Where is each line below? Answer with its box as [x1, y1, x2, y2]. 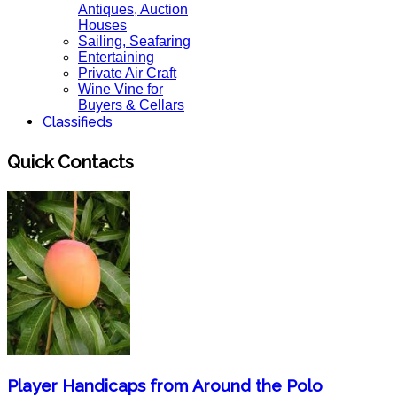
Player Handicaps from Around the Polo [7, 375, 323, 395]
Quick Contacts [7, 151, 134, 173]
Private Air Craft [78, 66, 176, 81]
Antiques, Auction [78, 2, 188, 17]
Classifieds [43, 113, 113, 130]
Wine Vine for [78, 82, 163, 97]
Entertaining [78, 50, 154, 65]
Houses [78, 18, 127, 33]
